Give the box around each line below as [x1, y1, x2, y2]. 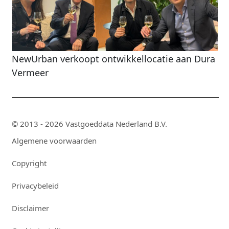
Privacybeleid [11, 180, 59, 191]
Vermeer [11, 66, 49, 79]
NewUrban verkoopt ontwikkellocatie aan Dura [11, 53, 215, 65]
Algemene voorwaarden [11, 135, 97, 146]
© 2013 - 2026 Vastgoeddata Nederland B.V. [11, 119, 167, 129]
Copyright [11, 158, 47, 169]
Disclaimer [11, 203, 49, 214]
